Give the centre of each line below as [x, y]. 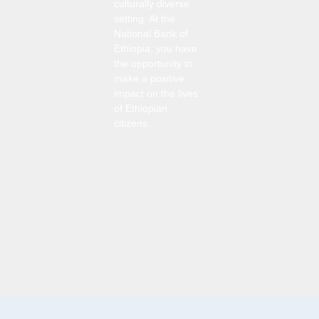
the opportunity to [153, 64]
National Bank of [151, 34]
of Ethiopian [141, 109]
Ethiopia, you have [156, 49]
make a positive [149, 79]
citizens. [132, 124]
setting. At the [145, 19]
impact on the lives [156, 94]
